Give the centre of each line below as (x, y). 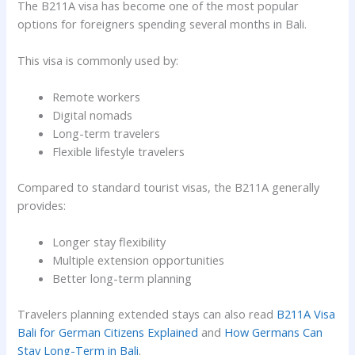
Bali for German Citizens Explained (108, 332)
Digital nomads (93, 115)
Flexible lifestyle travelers (119, 152)
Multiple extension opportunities (139, 260)
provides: (42, 206)
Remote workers (97, 97)
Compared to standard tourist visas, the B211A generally (169, 187)
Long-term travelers (107, 134)
